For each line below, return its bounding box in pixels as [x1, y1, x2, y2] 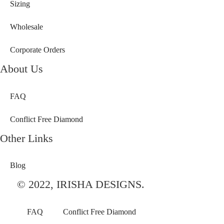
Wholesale [10, 22, 43, 31]
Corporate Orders [10, 45, 65, 54]
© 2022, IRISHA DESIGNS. [16, 178, 144, 191]
